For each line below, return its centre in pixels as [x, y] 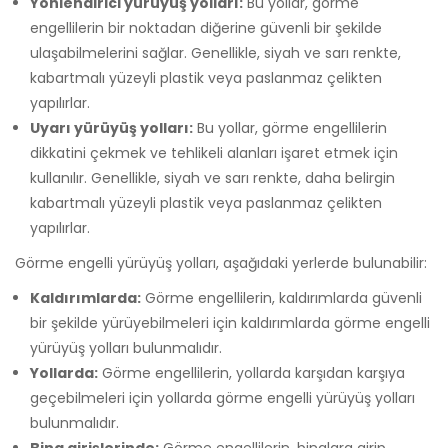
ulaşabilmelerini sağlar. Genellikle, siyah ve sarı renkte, [215, 53]
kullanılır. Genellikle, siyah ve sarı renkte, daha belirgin [212, 178]
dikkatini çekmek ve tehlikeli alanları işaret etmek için [214, 153]
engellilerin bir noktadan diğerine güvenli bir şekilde [206, 28]
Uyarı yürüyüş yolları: [111, 128]
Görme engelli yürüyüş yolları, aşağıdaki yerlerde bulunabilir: [221, 263]
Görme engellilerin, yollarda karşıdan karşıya [251, 373]
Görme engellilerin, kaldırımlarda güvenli [281, 298]
